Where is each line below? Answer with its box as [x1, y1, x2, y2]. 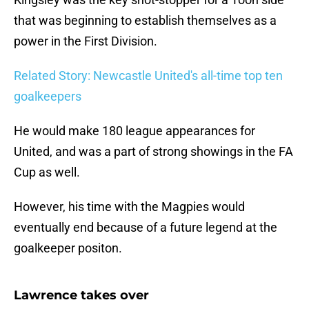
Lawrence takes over [14, 288, 149, 303]
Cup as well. [14, 165, 80, 180]
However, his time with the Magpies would [14, 199, 245, 215]
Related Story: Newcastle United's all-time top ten [14, 68, 283, 83]
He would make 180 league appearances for [14, 123, 255, 139]
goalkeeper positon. [14, 241, 122, 256]
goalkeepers [14, 89, 81, 104]
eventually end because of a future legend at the [14, 220, 277, 235]
